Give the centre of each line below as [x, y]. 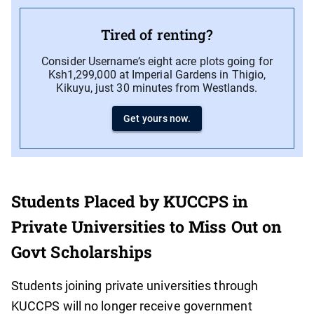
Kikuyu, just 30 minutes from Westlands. [157, 88]
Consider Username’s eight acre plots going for [157, 62]
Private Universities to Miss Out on [147, 227]
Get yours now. [157, 119]
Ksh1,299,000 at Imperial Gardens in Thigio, [157, 75]
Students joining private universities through [135, 286]
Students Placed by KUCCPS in [130, 202]
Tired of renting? [157, 35]
